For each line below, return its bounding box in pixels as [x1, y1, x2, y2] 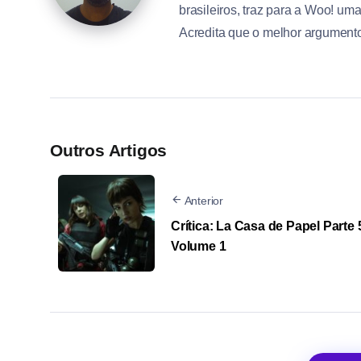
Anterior [184, 193, 224, 207]
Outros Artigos [50, 141, 168, 160]
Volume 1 [171, 239, 226, 253]
